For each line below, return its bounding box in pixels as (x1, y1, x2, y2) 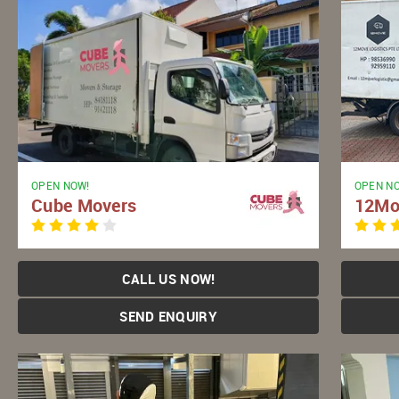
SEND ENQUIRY (119, 306, 217, 325)
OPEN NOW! (31, 177, 90, 192)
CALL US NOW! (121, 269, 216, 288)
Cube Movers (31, 192, 137, 217)
